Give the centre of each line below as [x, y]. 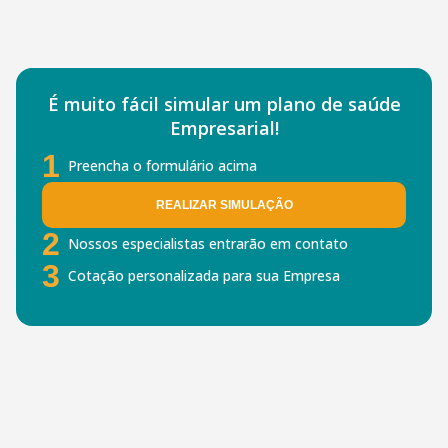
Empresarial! [224, 127]
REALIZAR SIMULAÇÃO [224, 204]
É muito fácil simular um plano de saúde [224, 103]
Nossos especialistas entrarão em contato [208, 243]
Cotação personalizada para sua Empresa [204, 275]
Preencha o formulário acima [162, 165]
